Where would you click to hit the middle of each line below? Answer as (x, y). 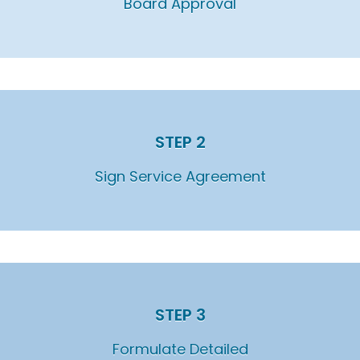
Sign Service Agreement (180, 177)
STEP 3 (180, 315)
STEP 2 (180, 143)
